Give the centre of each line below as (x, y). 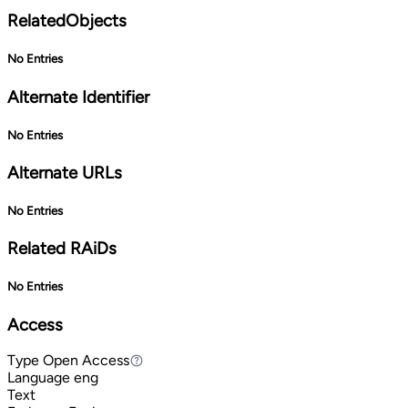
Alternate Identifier (78, 97)
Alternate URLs (65, 172)
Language (39, 378)
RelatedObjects (67, 21)
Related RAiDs (62, 249)
